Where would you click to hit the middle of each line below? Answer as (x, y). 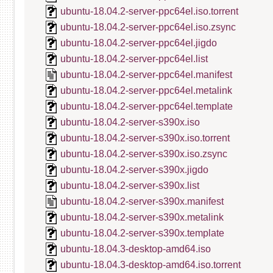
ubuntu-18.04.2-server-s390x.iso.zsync (144, 154)
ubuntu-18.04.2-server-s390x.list (130, 186)
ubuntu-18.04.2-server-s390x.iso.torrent (145, 138)
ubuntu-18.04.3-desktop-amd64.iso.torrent (151, 265)
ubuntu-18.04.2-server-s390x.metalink (142, 217)
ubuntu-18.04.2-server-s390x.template (142, 233)
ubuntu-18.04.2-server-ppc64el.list (134, 59)
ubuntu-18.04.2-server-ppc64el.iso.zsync (148, 27)
